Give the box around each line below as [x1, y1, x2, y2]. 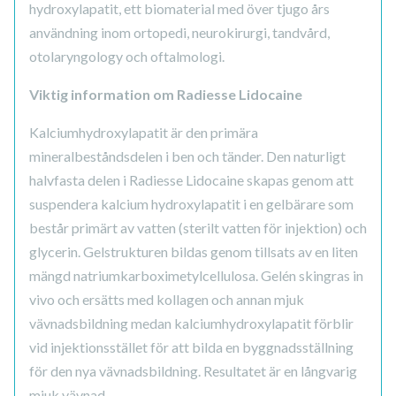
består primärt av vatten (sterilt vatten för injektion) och [29, 219, 367, 237]
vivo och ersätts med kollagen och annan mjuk [29, 291, 304, 308]
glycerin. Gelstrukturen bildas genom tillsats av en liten [29, 243, 358, 261]
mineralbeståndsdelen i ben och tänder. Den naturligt [29, 148, 346, 165]
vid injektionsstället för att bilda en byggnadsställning [29, 339, 354, 356]
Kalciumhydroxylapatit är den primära [29, 124, 258, 141]
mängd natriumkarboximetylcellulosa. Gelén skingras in [29, 267, 363, 285]
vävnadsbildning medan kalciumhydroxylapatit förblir [29, 315, 354, 332]
